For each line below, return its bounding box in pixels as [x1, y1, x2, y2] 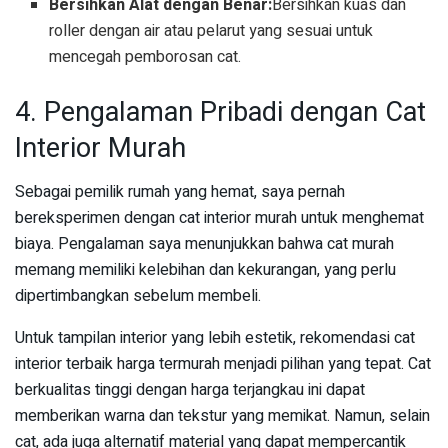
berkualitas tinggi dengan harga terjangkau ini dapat [15, 378, 365, 403]
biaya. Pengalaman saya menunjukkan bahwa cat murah [15, 232, 394, 257]
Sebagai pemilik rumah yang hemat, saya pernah [15, 180, 345, 205]
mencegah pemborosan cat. [49, 44, 242, 69]
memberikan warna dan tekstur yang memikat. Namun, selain [15, 404, 430, 429]
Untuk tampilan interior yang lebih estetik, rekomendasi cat [15, 326, 415, 351]
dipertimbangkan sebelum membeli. [15, 284, 261, 309]
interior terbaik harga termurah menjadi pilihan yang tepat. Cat [15, 352, 431, 377]
